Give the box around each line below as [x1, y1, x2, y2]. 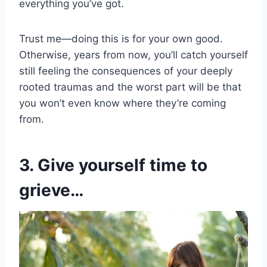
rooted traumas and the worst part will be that [19, 81, 241, 94]
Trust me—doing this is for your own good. [19, 33, 223, 45]
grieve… [19, 180, 83, 201]
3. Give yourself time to [19, 155, 207, 176]
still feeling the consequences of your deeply [19, 65, 232, 77]
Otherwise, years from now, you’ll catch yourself [19, 49, 248, 61]
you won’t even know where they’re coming [19, 97, 226, 110]
